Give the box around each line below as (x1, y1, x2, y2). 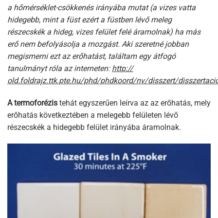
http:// (112, 64, 133, 73)
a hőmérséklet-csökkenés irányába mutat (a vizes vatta (7, 3, 196, 13)
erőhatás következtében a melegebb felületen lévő (7, 110, 178, 120)
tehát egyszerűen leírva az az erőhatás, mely (59, 98, 211, 108)
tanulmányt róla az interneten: (7, 64, 112, 73)
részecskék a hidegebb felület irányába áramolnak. (7, 122, 181, 132)
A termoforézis (7, 98, 59, 108)
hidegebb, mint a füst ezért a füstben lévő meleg (7, 15, 172, 25)
